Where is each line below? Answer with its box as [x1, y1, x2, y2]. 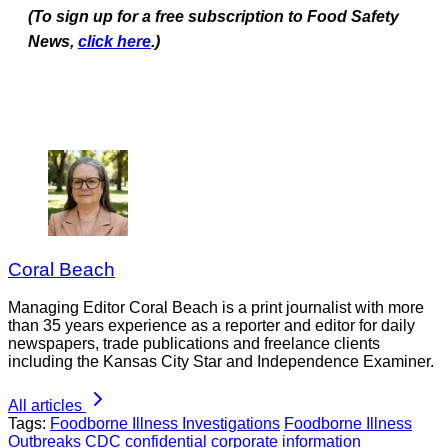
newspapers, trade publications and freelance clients [8, 335, 380, 353]
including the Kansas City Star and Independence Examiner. [8, 353, 434, 371]
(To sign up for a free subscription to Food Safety [28, 8, 399, 26]
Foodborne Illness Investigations [50, 415, 280, 433]
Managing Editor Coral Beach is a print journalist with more [8, 299, 424, 317]
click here [78, 33, 151, 51]
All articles [8, 397, 82, 415]
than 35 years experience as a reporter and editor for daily [8, 317, 415, 335]
